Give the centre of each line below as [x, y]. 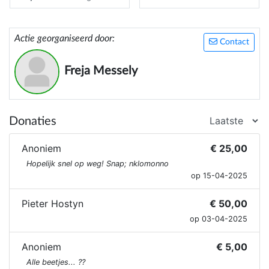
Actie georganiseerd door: [65, 39]
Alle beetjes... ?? [56, 262]
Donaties [33, 122]
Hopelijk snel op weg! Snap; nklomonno [98, 164]
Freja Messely [101, 71]
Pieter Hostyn [53, 204]
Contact [233, 42]
